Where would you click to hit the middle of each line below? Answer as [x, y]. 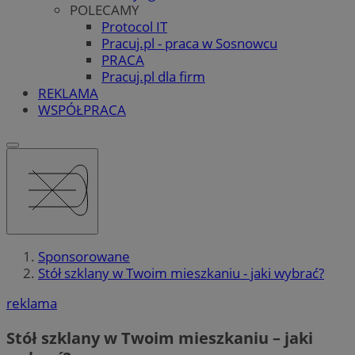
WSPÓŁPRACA [82, 109]
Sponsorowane [84, 257]
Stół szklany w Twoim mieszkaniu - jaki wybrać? [181, 273]
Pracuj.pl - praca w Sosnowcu [189, 43]
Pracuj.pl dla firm [153, 76]
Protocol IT [134, 26]
